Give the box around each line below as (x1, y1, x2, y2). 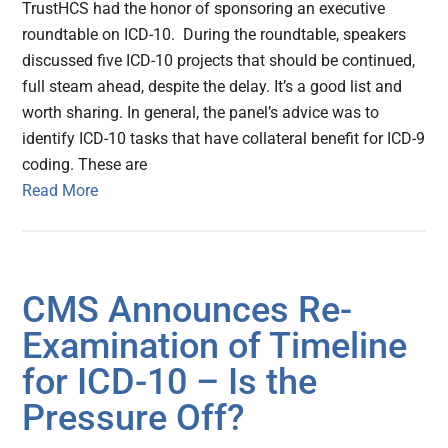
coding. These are (22, 155, 148, 175)
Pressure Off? (22, 397, 246, 440)
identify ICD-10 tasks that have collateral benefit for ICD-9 (22, 129, 426, 149)
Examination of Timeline (22, 325, 408, 368)
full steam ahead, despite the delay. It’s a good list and (22, 77, 403, 97)
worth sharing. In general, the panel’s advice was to (22, 103, 380, 123)
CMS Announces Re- (22, 289, 353, 332)
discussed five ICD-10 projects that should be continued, (22, 51, 416, 71)
